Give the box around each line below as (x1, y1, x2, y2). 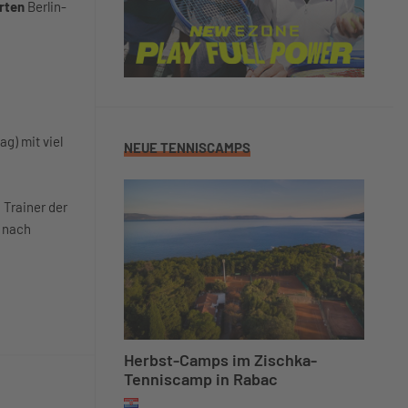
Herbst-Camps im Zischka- (124, 350, 317, 370)
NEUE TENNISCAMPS (124, 139, 250, 156)
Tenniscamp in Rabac (124, 369, 278, 389)
